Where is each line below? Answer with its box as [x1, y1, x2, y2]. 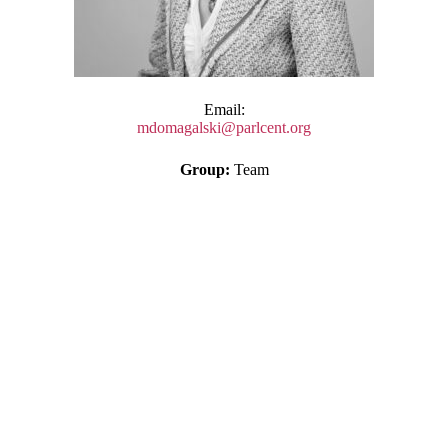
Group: [179, 161, 230, 179]
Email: [203, 101, 245, 119]
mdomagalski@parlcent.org [137, 119, 311, 137]
